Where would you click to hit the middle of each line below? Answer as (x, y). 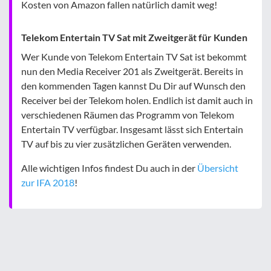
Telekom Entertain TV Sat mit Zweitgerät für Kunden (134, 38)
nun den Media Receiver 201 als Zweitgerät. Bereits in (132, 71)
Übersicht (218, 168)
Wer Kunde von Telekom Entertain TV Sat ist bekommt (134, 57)
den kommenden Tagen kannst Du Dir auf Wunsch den (133, 86)
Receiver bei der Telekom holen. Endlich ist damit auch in (137, 100)
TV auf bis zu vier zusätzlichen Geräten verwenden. (126, 144)
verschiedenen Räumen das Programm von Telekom (128, 115)
